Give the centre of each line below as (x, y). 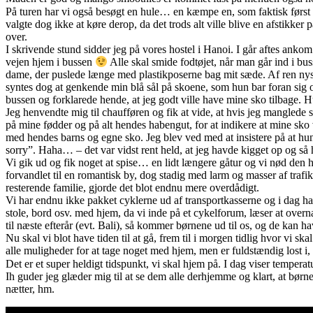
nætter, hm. (30, 289)
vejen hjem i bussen (50, 62)
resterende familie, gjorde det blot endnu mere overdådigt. (132, 188)
